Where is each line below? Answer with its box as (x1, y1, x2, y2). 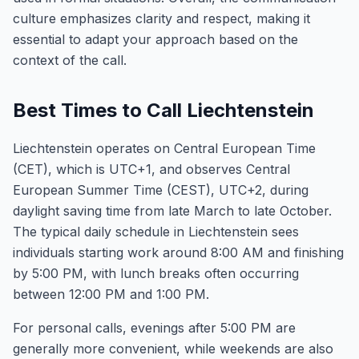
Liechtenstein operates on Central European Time (13, 140, 316, 156)
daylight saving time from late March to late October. (13, 203, 332, 219)
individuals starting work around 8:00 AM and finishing (13, 244, 344, 260)
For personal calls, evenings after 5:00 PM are (13, 320, 296, 336)
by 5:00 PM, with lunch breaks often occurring (13, 265, 299, 281)
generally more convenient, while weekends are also (13, 341, 333, 357)
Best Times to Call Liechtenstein (13, 99, 314, 122)
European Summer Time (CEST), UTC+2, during (13, 182, 309, 198)
